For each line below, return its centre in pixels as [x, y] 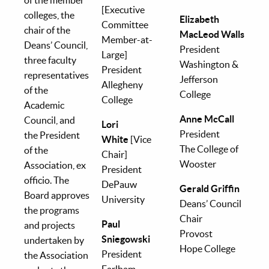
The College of [209, 149]
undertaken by [54, 240]
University [124, 199]
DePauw [119, 184]
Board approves [57, 195]
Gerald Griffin [209, 188]
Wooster [198, 164]
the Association [56, 255]
